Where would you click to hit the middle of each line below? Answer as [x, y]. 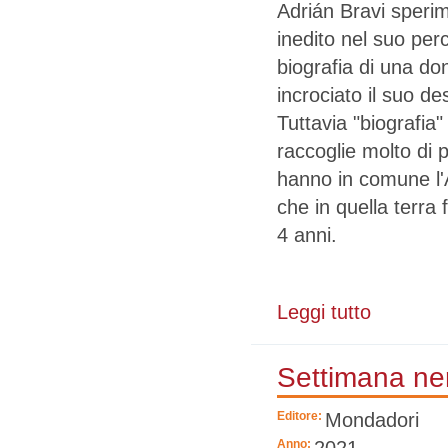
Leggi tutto [324, 312]
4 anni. [307, 234]
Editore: [301, 415]
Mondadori [372, 419]
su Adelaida [403, 308]
